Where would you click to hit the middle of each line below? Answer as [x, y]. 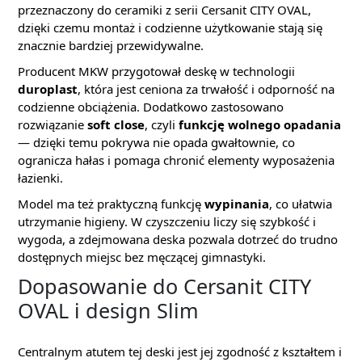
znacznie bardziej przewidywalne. [111, 45]
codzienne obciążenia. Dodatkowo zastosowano [151, 107]
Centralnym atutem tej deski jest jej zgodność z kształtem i [180, 351]
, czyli [162, 124]
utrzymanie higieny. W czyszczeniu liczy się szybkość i [167, 221]
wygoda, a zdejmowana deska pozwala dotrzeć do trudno [178, 239]
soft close [116, 124]
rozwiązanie [53, 124]
